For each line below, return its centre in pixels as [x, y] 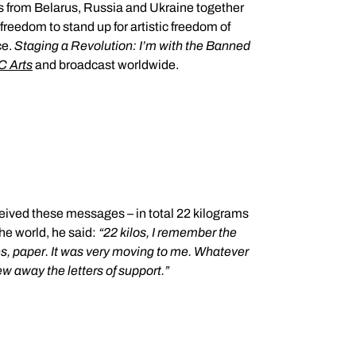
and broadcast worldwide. [106, 65]
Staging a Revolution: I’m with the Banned [132, 46]
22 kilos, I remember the [170, 233]
